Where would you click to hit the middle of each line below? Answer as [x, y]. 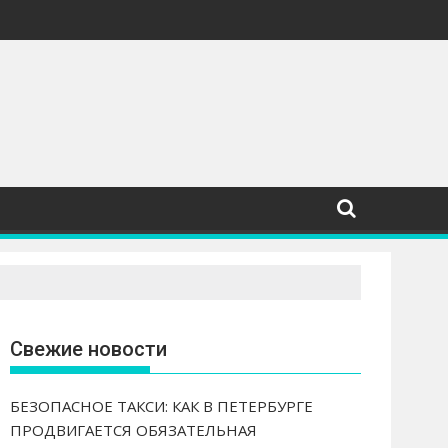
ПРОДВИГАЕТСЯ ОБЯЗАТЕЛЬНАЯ [133, 430]
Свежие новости [88, 349]
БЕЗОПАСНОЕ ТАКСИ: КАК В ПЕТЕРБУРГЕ [161, 406]
